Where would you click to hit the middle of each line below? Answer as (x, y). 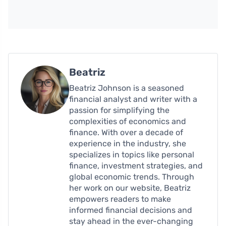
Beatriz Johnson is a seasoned (127, 88)
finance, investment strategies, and (136, 165)
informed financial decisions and (131, 210)
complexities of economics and (128, 121)
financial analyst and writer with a (133, 99)
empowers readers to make (120, 199)
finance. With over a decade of (126, 132)
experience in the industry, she (128, 143)
